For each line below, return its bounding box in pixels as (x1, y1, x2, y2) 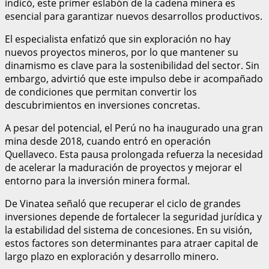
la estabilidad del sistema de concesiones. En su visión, (5, 223, 252, 237)
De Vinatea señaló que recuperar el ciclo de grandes (5, 196, 241, 210)
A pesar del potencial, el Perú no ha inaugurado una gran (5, 121, 263, 134)
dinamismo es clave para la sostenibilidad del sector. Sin (5, 58, 259, 72)
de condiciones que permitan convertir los (5, 85, 197, 98)
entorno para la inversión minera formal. (5, 174, 190, 187)
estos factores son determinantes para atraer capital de (5, 236, 258, 250)
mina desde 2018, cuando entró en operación (5, 134, 211, 148)
